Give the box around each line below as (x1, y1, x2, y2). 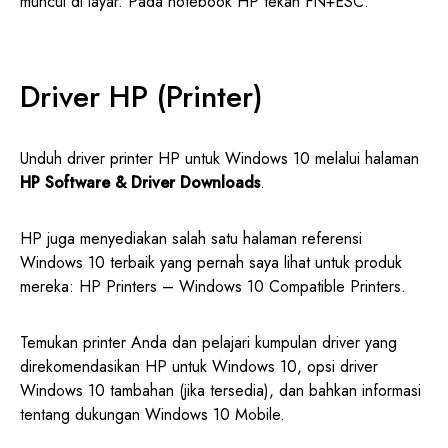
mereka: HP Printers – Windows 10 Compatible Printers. (20, 275, 406, 299)
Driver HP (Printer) (20, 75, 263, 119)
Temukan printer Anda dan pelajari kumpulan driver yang (20, 331, 397, 355)
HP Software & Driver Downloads (20, 171, 260, 195)
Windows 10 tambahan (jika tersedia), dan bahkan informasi (20, 379, 421, 403)
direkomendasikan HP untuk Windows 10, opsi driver (20, 355, 378, 379)
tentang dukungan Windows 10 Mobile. (20, 403, 285, 427)
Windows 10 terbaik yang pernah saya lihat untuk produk (20, 251, 402, 275)
